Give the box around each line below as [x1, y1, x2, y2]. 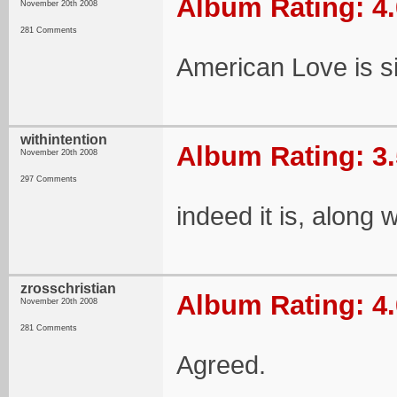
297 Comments [20, 175, 77, 183]
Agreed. [176, 351, 266, 379]
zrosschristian [20, 281, 116, 296]
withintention [20, 132, 107, 147]
